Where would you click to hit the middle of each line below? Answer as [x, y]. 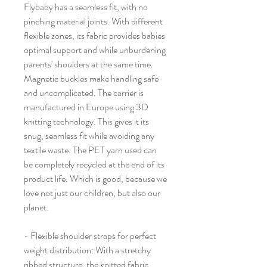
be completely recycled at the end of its [94, 164]
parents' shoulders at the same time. [89, 64]
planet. [36, 207]
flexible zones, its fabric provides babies [94, 36]
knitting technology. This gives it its [86, 122]
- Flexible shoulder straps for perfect [90, 236]
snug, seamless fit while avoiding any [89, 136]
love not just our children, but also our [92, 193]
